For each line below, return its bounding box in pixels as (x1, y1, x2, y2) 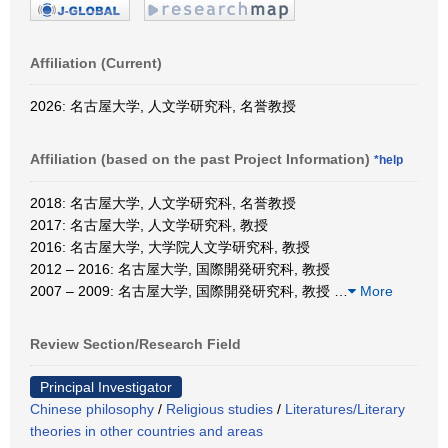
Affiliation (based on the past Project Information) (30, 150, 374, 167)
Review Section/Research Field (30, 335, 241, 352)
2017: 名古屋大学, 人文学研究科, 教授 (30, 216, 268, 233)
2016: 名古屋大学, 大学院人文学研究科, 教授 (30, 238, 310, 255)
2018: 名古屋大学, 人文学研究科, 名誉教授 (30, 194, 296, 211)
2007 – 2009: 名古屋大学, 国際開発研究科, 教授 (30, 282, 334, 299)
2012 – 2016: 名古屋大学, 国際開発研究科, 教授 (30, 260, 330, 277)
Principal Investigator (40, 378, 172, 395)
